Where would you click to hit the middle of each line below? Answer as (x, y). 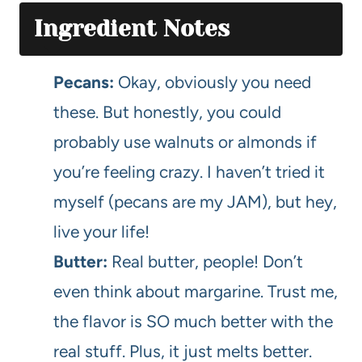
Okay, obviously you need (213, 82)
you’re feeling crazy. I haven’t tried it (189, 171)
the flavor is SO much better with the (193, 321)
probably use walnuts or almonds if (185, 141)
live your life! (101, 231)
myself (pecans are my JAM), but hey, (195, 201)
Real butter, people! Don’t (205, 261)
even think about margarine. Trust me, (196, 291)
